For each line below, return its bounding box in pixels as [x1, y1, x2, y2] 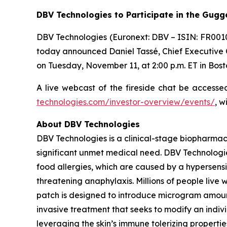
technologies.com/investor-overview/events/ [36, 96, 215, 107]
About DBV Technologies [36, 119, 140, 129]
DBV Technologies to [36, 9, 126, 20]
